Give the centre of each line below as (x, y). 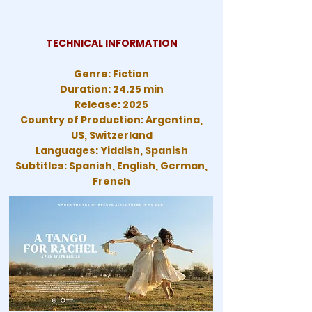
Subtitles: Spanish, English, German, (111, 166)
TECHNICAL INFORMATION (111, 43)
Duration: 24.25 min (111, 89)
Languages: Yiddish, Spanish (111, 150)
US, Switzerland (111, 135)
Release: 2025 (111, 104)
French (111, 181)
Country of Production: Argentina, (111, 120)
